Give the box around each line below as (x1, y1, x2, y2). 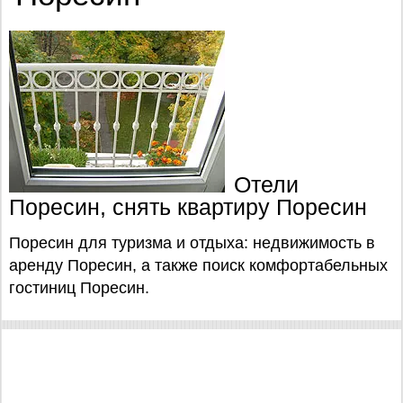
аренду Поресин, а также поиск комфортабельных (9, 256, 388, 274)
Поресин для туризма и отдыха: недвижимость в (9, 234, 375, 252)
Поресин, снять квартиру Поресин (9, 194, 367, 219)
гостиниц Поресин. (9, 279, 154, 297)
